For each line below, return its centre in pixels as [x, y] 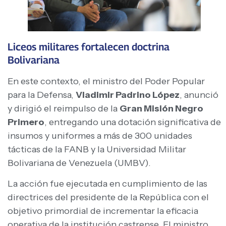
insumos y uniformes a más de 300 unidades [100, 135]
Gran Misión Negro [161, 108]
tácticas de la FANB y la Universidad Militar [97, 149]
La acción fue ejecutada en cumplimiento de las [107, 184]
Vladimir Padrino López [128, 95]
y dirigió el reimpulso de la [64, 108]
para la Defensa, [42, 95]
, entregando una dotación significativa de [133, 122]
